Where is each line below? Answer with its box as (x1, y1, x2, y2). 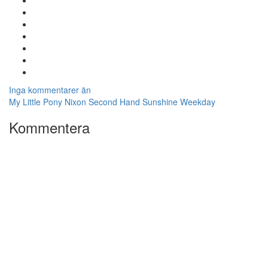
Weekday (180, 96, 215, 108)
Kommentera (9, 117, 90, 138)
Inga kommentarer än (9, 84, 91, 96)
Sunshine (142, 96, 178, 108)
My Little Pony (9, 96, 62, 108)
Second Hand (89, 96, 140, 108)
